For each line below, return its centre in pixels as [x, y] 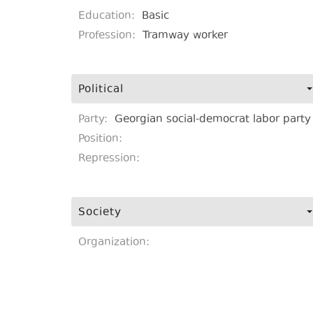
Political [101, 90]
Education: [108, 16]
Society [100, 213]
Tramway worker [185, 36]
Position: [100, 139]
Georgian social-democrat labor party [213, 120]
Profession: [109, 36]
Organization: [114, 243]
